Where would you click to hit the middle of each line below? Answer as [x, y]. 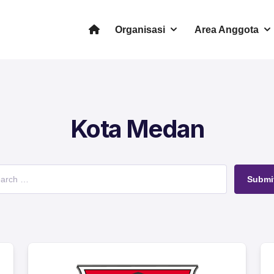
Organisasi [140, 30]
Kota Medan [137, 129]
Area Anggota [226, 30]
